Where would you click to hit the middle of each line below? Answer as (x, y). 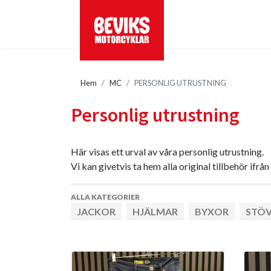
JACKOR (96, 211)
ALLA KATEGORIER (105, 197)
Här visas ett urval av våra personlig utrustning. (167, 152)
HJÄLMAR (155, 211)
